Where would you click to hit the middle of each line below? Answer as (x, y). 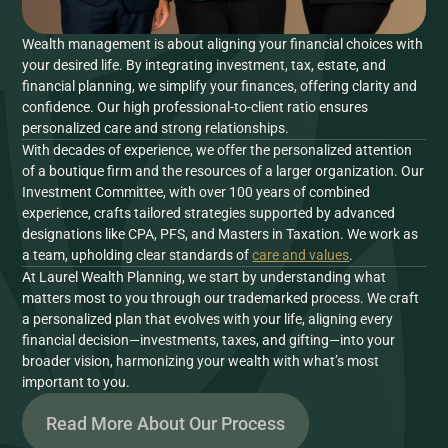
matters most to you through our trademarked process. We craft (221, 297)
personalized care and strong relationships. (156, 127)
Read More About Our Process (166, 423)
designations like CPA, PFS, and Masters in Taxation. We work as (220, 233)
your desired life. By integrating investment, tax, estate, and (204, 64)
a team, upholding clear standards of (137, 254)
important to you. (76, 381)
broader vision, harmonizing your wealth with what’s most (201, 360)
